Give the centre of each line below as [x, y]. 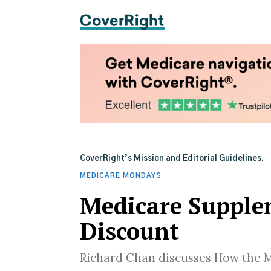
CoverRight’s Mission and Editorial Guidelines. [172, 159]
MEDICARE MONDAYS [121, 176]
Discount [129, 231]
